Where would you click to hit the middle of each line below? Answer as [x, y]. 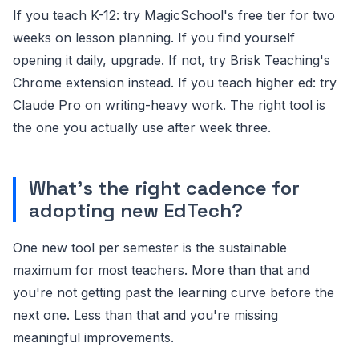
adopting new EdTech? [136, 210]
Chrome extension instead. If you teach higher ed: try [175, 83]
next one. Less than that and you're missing [145, 315]
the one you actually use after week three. [142, 127]
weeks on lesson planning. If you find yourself [154, 38]
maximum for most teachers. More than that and [161, 270]
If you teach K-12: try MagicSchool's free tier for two [174, 15]
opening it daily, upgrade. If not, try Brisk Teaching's [171, 60]
